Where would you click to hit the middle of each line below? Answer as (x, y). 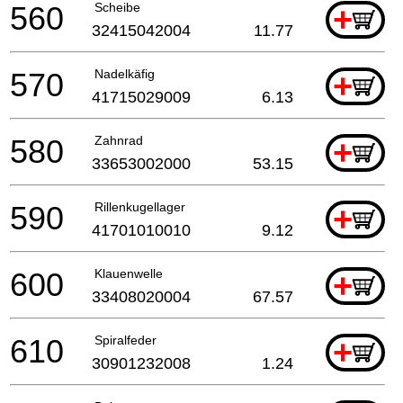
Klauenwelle (129, 273)
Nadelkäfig (125, 73)
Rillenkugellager (140, 206)
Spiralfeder (125, 340)
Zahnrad (119, 140)
